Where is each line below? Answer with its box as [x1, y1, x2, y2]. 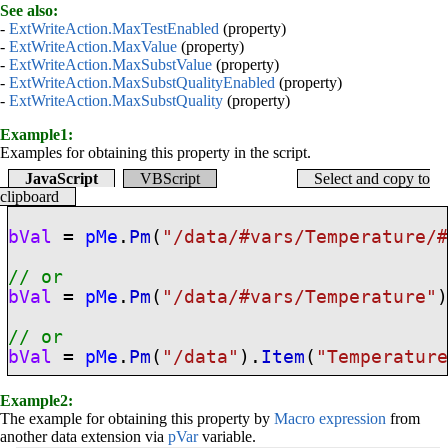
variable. [198, 428, 256, 446]
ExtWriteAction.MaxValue [9, 37, 177, 55]
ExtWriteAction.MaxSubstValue [9, 55, 212, 73]
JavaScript [25, 169, 98, 187]
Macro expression [274, 410, 386, 428]
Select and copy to [314, 169, 430, 187]
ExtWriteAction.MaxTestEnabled [9, 19, 219, 37]
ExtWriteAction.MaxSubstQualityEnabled [9, 73, 275, 91]
